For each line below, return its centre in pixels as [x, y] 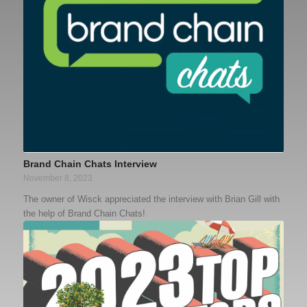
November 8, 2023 [58, 84]
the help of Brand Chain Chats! [84, 119]
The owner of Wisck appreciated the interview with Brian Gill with [151, 105]
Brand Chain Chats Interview [90, 70]
